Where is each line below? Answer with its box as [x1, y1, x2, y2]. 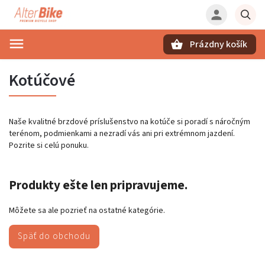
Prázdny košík [190, 38, 247, 51]
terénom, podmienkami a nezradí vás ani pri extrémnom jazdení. [9, 128, 235, 140]
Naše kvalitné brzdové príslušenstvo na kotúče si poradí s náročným [9, 116, 250, 128]
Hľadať [51, 60, 84, 70]
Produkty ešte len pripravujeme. [9, 176, 188, 195]
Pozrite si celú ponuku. [9, 140, 89, 151]
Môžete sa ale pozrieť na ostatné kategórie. [9, 204, 165, 216]
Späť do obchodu [18, 229, 91, 243]
